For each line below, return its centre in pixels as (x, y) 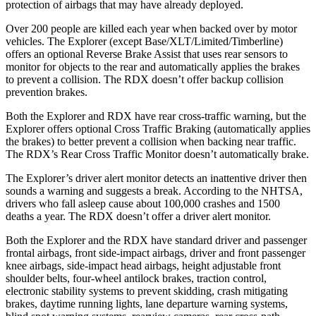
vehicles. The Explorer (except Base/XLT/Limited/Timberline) (144, 41)
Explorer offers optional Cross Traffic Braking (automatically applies (158, 128)
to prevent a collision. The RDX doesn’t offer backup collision (145, 79)
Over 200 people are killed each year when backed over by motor (151, 28)
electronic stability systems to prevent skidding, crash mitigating (147, 291)
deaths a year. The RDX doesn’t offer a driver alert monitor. (138, 216)
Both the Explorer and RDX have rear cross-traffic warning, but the (156, 116)
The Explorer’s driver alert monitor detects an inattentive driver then (156, 178)
